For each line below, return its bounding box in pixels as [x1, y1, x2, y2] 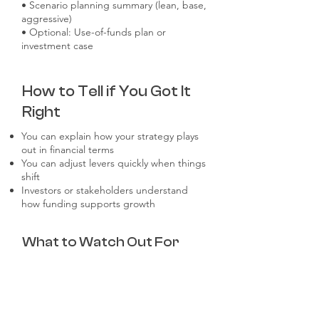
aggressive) [21, 12, 72, 25]
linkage [21, 272, 53, 285]
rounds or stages [21, 299, 97, 312]
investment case [21, 39, 93, 52]
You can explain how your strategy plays [21, 130, 199, 142]
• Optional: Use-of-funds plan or [21, 26, 166, 38]
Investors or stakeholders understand [21, 184, 188, 197]
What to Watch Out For [22, 234, 179, 250]
